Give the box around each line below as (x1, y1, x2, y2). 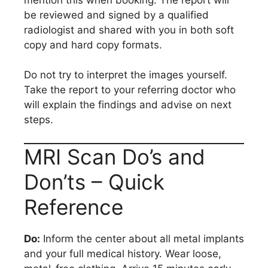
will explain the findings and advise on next (24, 99, 232, 111)
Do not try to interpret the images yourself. (24, 69, 227, 81)
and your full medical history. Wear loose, (24, 247, 221, 260)
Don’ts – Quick (24, 169, 165, 194)
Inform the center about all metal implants (40, 232, 244, 245)
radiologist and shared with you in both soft (24, 23, 234, 36)
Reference (24, 194, 123, 220)
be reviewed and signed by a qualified (24, 8, 209, 21)
